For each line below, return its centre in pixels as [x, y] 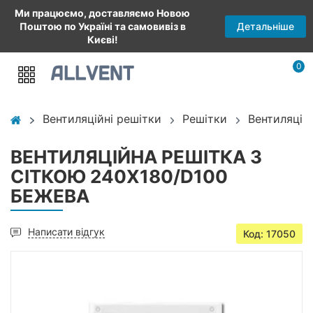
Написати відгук [66, 232]
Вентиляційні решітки [102, 119]
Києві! [102, 39]
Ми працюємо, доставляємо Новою [102, 13]
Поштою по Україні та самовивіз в [102, 26]
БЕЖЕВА [50, 196]
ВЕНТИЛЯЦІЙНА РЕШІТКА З [136, 157]
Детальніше [265, 26]
